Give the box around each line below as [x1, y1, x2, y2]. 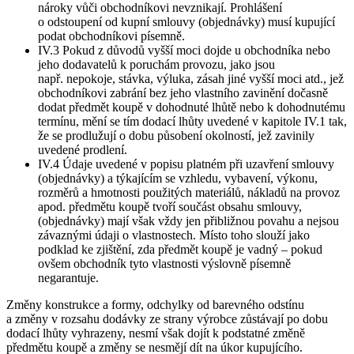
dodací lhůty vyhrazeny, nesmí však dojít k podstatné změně [6, 326, 305, 340]
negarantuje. [38, 270, 99, 284]
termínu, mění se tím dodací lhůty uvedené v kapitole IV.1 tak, [38, 114, 347, 128]
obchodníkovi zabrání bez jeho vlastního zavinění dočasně [38, 85, 328, 100]
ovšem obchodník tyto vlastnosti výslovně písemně [38, 256, 291, 270]
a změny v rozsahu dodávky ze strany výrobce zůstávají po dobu [6, 311, 328, 326]
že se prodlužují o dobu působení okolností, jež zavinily [38, 128, 314, 142]
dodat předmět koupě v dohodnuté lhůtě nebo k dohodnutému [38, 100, 345, 114]
